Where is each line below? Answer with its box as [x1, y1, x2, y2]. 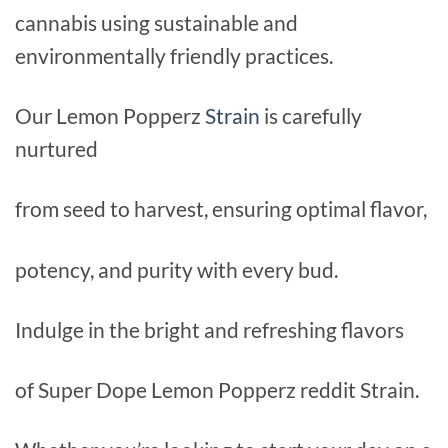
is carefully [260, 103, 362, 129]
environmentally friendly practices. [15, 43, 333, 69]
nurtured [15, 136, 98, 162]
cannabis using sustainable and [15, 10, 298, 36]
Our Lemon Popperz [15, 103, 205, 129]
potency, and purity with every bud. [15, 256, 338, 282]
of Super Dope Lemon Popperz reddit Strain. [15, 376, 419, 402]
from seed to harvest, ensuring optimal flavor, [15, 196, 427, 222]
